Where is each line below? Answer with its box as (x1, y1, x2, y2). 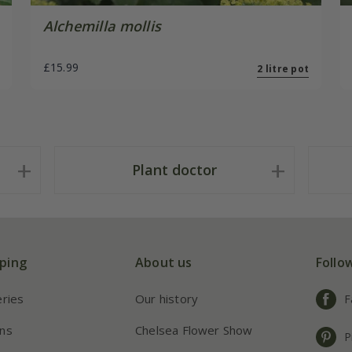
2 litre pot (257, 61, 310, 75)
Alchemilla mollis (42, 16, 162, 35)
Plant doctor (131, 159, 217, 179)
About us (135, 253, 192, 271)
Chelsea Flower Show (135, 321, 253, 338)
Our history (135, 290, 199, 306)
